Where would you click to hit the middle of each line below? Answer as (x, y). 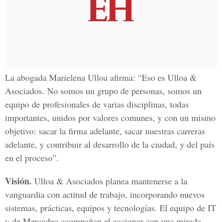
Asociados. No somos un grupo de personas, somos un (103, 91)
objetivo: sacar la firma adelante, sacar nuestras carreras (105, 131)
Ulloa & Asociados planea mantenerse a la (111, 181)
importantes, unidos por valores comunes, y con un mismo (110, 117)
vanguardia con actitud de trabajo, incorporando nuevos (105, 194)
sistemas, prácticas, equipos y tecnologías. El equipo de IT (111, 208)
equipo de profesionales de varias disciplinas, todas (97, 104)
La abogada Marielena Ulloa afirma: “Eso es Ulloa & (101, 77)
